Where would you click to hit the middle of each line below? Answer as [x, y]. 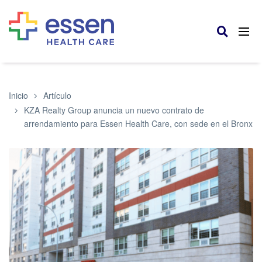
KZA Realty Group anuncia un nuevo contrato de [114, 110]
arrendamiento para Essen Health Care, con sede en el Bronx [138, 123]
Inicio [18, 95]
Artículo [57, 95]
